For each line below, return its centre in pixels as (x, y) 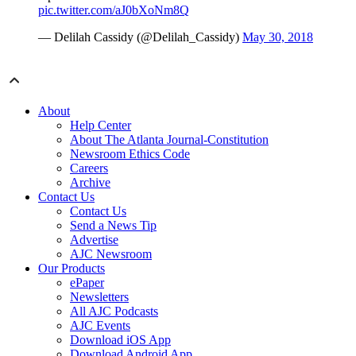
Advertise (94, 240)
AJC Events (100, 326)
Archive (90, 183)
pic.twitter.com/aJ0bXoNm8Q (114, 10)
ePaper (87, 283)
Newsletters (99, 297)
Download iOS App (120, 340)
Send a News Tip (113, 226)
